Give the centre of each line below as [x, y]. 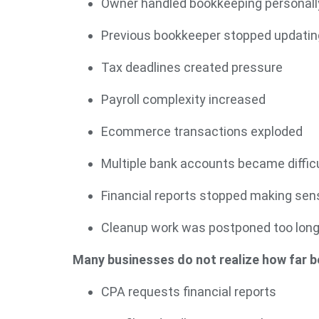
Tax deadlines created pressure [192, 67]
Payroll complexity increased [183, 99]
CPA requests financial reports [189, 292]
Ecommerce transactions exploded [202, 131]
